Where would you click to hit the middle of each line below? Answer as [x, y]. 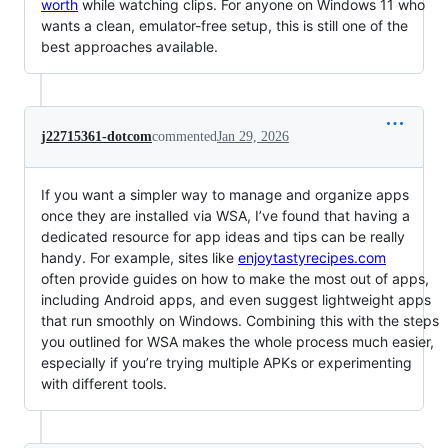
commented [184, 136]
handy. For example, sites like [139, 257]
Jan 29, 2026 [253, 136]
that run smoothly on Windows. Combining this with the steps [240, 320]
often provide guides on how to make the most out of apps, [235, 278]
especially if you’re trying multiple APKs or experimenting [226, 362]
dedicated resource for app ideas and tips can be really [223, 236]
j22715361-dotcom [96, 136]
